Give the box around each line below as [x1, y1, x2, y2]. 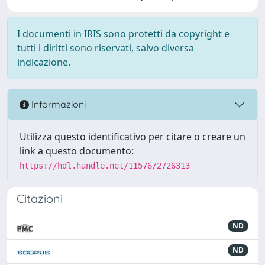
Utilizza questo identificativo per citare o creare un [20, 130, 245, 143]
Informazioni [29, 98, 86, 111]
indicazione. [17, 55, 70, 69]
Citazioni [17, 190, 63, 206]
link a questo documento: [20, 144, 134, 157]
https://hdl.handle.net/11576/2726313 [20, 160, 190, 170]
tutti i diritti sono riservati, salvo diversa [17, 41, 194, 54]
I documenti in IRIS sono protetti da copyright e [17, 27, 230, 40]
